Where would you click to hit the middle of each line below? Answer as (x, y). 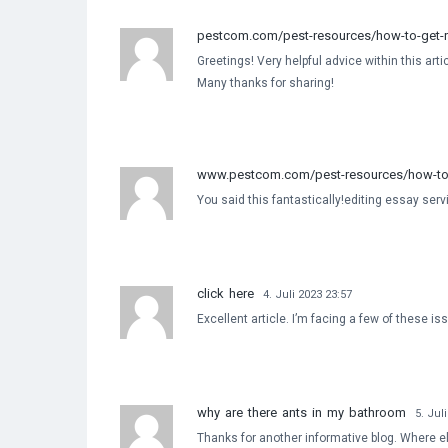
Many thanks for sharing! (265, 82)
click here (225, 293)
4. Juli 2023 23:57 (307, 294)
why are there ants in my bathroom (301, 412)
